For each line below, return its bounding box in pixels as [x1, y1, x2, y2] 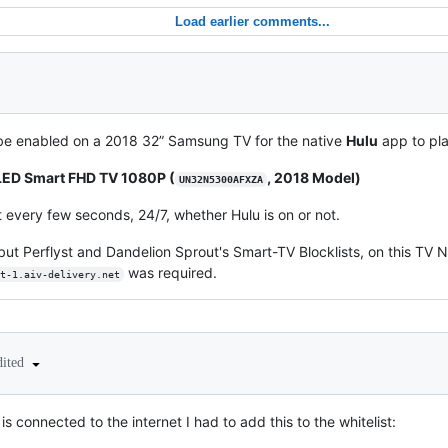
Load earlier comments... [174, 14, 330, 29]
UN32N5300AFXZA [178, 174, 263, 185]
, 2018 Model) [266, 169, 361, 186]
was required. [123, 264, 217, 281]
